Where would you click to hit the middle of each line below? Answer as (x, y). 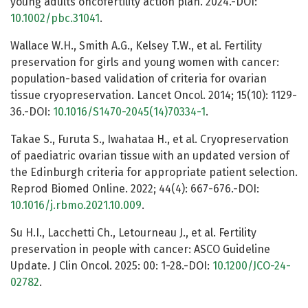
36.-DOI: (32, 112)
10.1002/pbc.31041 (55, 19)
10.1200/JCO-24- (252, 266)
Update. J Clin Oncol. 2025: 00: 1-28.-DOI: (111, 266)
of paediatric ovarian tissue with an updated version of (150, 156)
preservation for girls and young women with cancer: (145, 63)
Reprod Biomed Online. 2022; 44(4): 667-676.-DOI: (135, 189)
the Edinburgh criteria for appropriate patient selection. (154, 173)
